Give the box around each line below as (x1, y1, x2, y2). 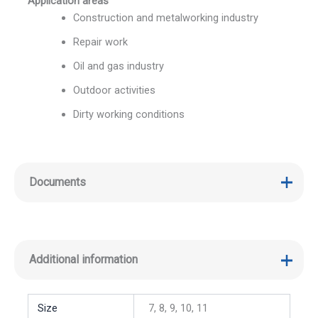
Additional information (28, 253, 138, 267)
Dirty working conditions (72, 107, 185, 121)
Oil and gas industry (72, 59, 164, 72)
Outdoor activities (72, 83, 155, 97)
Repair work (72, 35, 128, 48)
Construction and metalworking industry (72, 11, 258, 24)
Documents (28, 175, 86, 189)
